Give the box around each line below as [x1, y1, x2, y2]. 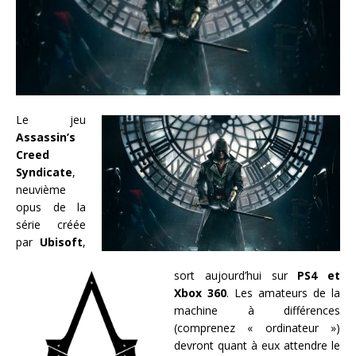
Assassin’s [16, 129, 75, 145]
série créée [16, 216, 86, 232]
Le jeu [16, 111, 86, 127]
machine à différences [174, 302, 340, 318]
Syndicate [16, 164, 72, 180]
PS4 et [297, 267, 340, 283]
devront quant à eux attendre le [174, 337, 340, 353]
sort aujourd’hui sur [174, 267, 298, 283]
